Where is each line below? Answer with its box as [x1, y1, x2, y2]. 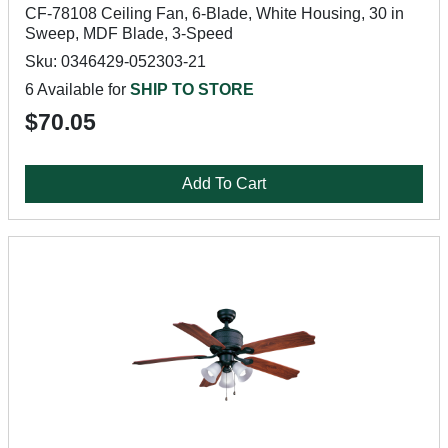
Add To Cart [182, 175, 266, 192]
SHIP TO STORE [130, 81, 254, 98]
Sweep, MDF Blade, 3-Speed [25, 25, 233, 42]
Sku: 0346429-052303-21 [25, 53, 206, 70]
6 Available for [25, 81, 130, 98]
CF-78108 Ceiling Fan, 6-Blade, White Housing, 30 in [25, 5, 404, 22]
